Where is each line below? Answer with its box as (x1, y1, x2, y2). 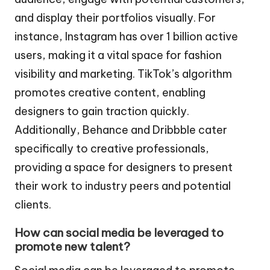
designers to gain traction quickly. (14, 104, 189, 119)
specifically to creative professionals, (14, 142, 209, 156)
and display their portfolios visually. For (14, 11, 216, 25)
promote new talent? (14, 239, 130, 254)
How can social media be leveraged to (14, 225, 224, 240)
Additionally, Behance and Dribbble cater (14, 123, 227, 137)
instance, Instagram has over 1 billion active (14, 30, 238, 44)
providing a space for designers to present (14, 160, 233, 175)
